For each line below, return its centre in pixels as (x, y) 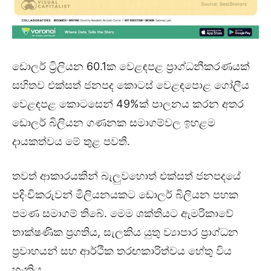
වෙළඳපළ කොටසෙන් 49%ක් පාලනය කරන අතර (128, 103)
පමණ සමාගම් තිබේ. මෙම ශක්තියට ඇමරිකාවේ (123, 213)
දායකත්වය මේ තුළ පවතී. (71, 141)
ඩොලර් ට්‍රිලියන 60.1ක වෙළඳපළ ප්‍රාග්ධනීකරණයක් (131, 66)
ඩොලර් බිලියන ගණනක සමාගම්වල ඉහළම (114, 122)
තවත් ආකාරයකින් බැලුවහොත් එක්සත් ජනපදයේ (126, 175)
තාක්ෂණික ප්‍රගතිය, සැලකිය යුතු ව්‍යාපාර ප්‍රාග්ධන (125, 232)
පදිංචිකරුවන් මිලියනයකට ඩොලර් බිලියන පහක (125, 194)
